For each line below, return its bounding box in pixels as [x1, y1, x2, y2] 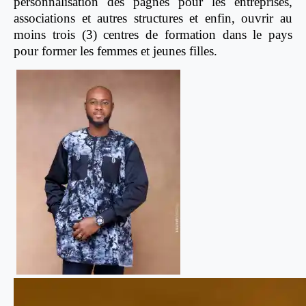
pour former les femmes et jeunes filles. [14, 44, 217, 59]
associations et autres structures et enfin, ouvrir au [14, 11, 292, 26]
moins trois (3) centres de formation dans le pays [14, 27, 292, 42]
